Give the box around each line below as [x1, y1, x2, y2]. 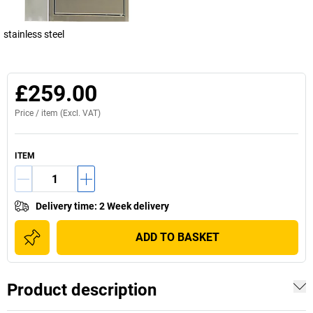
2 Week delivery [99, 201, 169, 212]
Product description [7, 280, 156, 300]
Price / [15, 108, 41, 118]
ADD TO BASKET [136, 231, 219, 244]
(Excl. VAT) [58, 108, 101, 118]
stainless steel [3, 29, 64, 40]
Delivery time [36, 201, 94, 212]
